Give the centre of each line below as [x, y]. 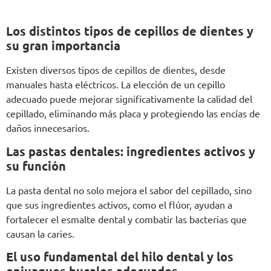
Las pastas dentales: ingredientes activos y [131, 151]
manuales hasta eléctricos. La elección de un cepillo [116, 84]
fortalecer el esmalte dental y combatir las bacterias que [126, 219]
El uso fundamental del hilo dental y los [120, 257]
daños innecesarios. [48, 128]
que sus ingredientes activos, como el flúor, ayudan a [119, 204]
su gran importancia [63, 46]
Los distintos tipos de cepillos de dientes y [130, 31]
